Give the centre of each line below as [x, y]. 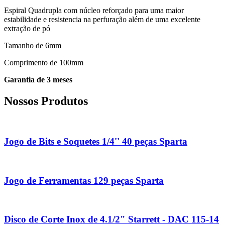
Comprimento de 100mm [44, 62]
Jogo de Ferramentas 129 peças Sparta [84, 180]
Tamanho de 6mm [33, 45]
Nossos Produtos [46, 101]
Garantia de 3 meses [38, 79]
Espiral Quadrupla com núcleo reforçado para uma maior [94, 10]
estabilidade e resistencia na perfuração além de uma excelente [102, 19]
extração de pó [27, 28]
